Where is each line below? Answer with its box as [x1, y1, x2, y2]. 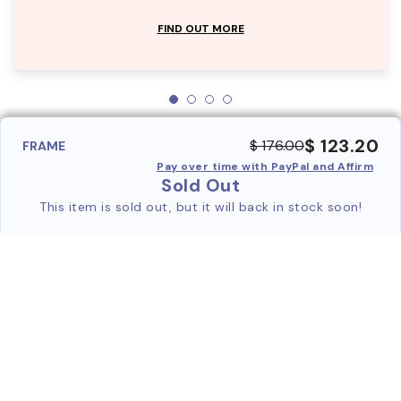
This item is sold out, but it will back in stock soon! [39, 198, 362, 215]
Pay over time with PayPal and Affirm [157, 158, 373, 174]
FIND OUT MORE [157, 21, 244, 36]
